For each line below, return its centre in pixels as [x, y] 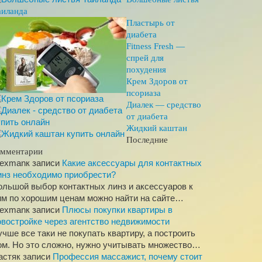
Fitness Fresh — [156, 46]
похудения [146, 70]
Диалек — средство [164, 105]
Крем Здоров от [157, 81]
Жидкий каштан [157, 128]
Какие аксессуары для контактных [132, 163]
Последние [147, 140]
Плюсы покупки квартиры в [117, 210]
